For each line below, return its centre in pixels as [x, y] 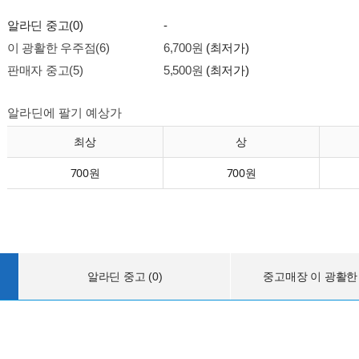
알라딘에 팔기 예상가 [65, 113]
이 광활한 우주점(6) [58, 48]
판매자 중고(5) [45, 70]
